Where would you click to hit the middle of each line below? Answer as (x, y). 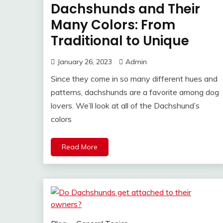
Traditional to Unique (120, 41)
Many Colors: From (113, 25)
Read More (80, 147)
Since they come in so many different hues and (134, 78)
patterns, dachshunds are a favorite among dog (135, 92)
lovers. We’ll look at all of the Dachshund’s (125, 105)
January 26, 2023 (85, 61)
